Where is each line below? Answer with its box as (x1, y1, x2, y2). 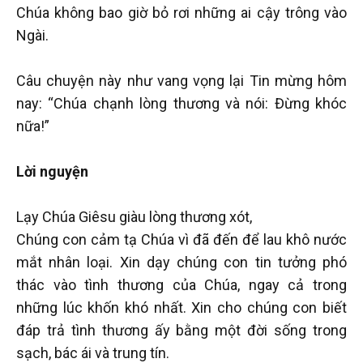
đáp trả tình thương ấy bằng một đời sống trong (16, 321, 347, 339)
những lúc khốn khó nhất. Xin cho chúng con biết (16, 298, 347, 316)
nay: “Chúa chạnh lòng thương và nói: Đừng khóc (16, 94, 347, 112)
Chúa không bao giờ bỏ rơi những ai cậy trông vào (16, 3, 347, 21)
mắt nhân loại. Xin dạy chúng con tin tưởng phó (16, 253, 347, 271)
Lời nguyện (16, 162, 88, 180)
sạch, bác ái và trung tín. (16, 344, 169, 361)
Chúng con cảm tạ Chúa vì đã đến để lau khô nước (16, 230, 347, 248)
